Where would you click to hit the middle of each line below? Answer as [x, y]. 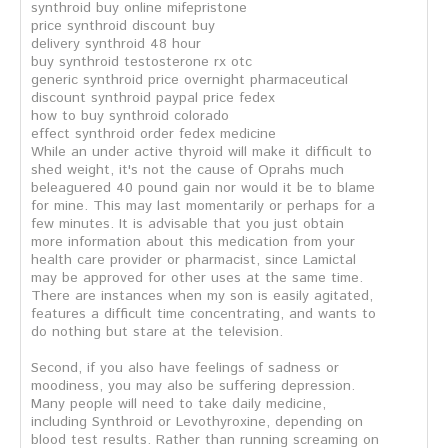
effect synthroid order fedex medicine [153, 134]
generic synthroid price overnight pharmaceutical [189, 80]
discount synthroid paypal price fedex [153, 98]
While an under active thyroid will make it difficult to [201, 152]
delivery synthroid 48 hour [116, 44]
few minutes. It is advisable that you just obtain [187, 224]
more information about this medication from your [193, 242]
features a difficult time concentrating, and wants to [203, 314]
